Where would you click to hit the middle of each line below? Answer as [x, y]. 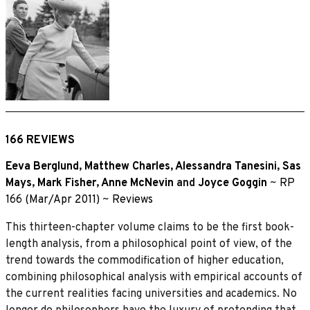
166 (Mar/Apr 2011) [53, 200]
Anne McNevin [137, 183]
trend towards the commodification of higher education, [145, 261]
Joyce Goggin [232, 183]
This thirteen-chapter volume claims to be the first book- [150, 227]
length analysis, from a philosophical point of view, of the [149, 244]
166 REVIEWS [40, 140]
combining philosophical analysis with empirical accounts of [154, 277]
